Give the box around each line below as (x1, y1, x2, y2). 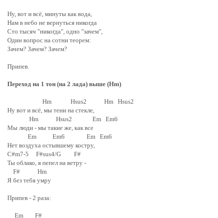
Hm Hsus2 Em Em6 (7, 115, 118, 123)
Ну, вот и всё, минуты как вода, (7, 10, 92, 18)
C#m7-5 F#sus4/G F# (7, 150, 81, 158)
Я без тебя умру (7, 177, 51, 184)
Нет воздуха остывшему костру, (7, 142, 95, 149)
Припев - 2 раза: (7, 194, 51, 201)
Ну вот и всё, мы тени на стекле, (7, 107, 94, 114)
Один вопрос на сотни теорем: (7, 36, 91, 44)
